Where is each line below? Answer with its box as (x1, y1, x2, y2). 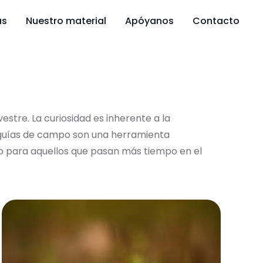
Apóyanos (125, 14, 174, 28)
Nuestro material (26, 14, 106, 28)
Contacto (193, 14, 240, 28)
